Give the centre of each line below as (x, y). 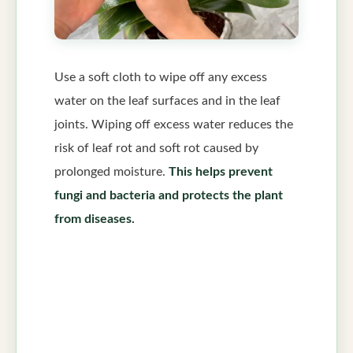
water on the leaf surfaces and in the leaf (167, 101)
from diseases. (95, 219)
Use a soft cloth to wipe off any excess (161, 78)
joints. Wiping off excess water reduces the (174, 125)
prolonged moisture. (111, 172)
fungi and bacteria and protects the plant (169, 196)
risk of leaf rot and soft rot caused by (156, 149)
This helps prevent (221, 172)
